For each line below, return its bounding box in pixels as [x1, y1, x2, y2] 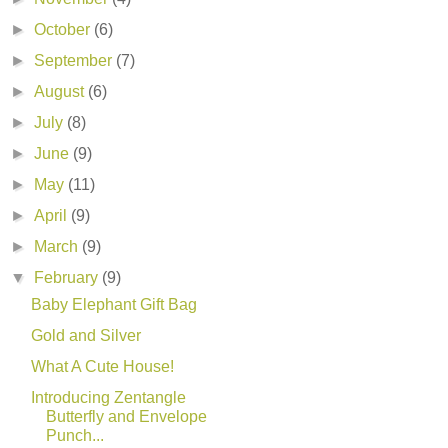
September [34, 51, 117, 69]
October [34, 20, 95, 38]
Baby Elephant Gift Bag [30, 295, 197, 313]
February [34, 268, 103, 286]
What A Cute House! [30, 357, 174, 375]
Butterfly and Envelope [45, 407, 207, 425]
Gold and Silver [30, 326, 141, 344]
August [34, 82, 89, 100]
